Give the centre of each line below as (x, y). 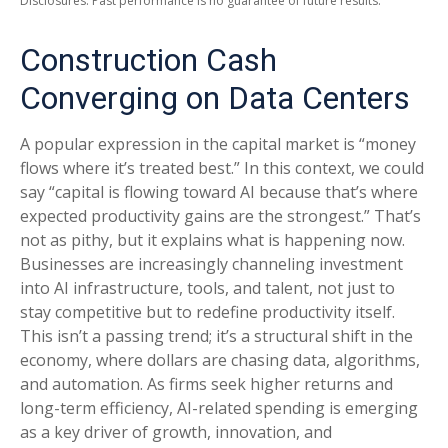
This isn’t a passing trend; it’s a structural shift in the (216, 336)
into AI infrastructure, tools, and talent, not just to (207, 288)
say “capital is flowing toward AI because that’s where (219, 192)
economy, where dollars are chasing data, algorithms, (220, 360)
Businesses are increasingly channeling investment (211, 264)
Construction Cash (148, 60)
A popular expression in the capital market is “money (218, 144)
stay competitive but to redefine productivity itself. (207, 312)
